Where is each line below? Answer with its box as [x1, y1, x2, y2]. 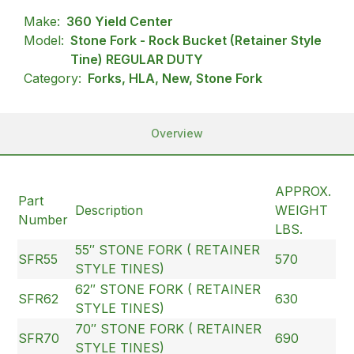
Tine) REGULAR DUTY [70, 51, 204, 67]
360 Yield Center [66, 13, 174, 29]
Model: [24, 32, 65, 48]
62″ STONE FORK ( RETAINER [75, 281, 262, 297]
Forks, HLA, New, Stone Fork [88, 70, 263, 86]
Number [18, 211, 69, 228]
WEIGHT [275, 201, 329, 218]
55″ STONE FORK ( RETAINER [75, 241, 261, 258]
